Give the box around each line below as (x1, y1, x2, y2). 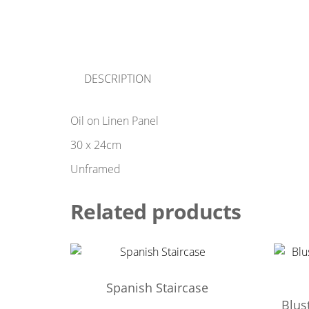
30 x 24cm (70, 137, 121, 153)
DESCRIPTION (84, 71, 152, 87)
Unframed (70, 161, 121, 177)
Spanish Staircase (106, 279, 208, 297)
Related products (70, 197, 241, 226)
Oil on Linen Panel (70, 113, 159, 129)
